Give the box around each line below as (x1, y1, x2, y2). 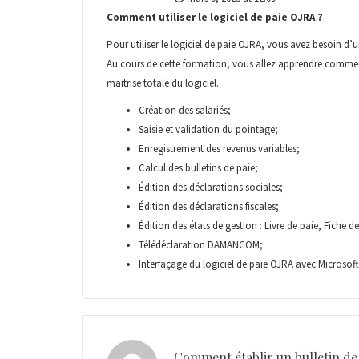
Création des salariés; (139, 103, 231, 117)
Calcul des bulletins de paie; (139, 160, 258, 175)
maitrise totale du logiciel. (107, 75, 219, 90)
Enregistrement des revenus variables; (139, 141, 300, 155)
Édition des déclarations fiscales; (139, 199, 279, 213)
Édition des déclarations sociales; (139, 179, 283, 194)
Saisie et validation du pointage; (139, 122, 278, 136)
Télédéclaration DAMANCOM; (139, 237, 263, 252)
